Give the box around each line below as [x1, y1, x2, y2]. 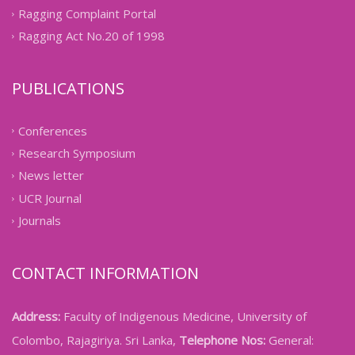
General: [265, 331, 314, 348]
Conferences [18, 122, 87, 139]
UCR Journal [18, 190, 82, 207]
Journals [18, 212, 61, 229]
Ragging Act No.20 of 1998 [18, 28, 165, 44]
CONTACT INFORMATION [12, 261, 199, 284]
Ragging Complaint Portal [18, 6, 156, 22]
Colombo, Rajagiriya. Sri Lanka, [12, 331, 179, 348]
